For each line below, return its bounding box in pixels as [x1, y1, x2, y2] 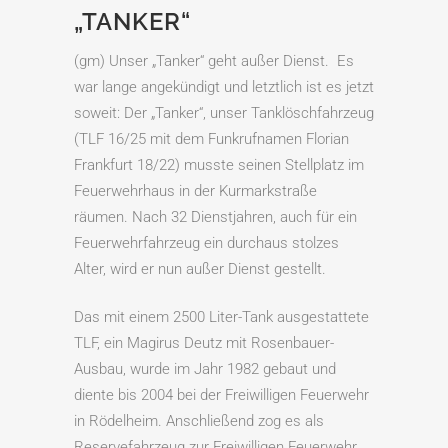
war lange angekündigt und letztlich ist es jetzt [74, 78, 374, 97]
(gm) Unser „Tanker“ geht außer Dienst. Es [74, 52, 354, 71]
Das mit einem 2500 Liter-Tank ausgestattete [74, 308, 369, 327]
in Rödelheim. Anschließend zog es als [74, 412, 324, 431]
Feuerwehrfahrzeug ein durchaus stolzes [74, 234, 339, 253]
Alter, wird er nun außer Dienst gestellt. [74, 260, 326, 279]
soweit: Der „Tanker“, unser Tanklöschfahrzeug [74, 104, 374, 123]
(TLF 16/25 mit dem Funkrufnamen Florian [74, 130, 349, 149]
